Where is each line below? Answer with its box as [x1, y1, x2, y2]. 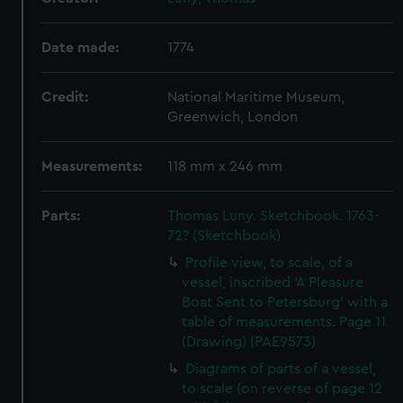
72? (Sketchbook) [167, 228, 282, 243]
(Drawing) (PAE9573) [182, 335, 317, 349]
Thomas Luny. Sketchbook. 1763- [167, 209, 381, 223]
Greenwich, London [167, 110, 299, 124]
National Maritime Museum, [167, 90, 345, 104]
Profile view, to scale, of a [185, 255, 354, 270]
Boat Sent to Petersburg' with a [182, 295, 389, 309]
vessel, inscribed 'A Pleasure [182, 275, 364, 290]
